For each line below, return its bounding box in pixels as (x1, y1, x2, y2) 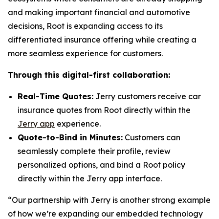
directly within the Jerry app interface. (18, 174, 162, 183)
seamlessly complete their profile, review (18, 146, 171, 156)
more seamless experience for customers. (8, 48, 163, 58)
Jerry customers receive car (93, 91, 201, 101)
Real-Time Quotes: (18, 91, 93, 101)
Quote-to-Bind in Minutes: (18, 132, 123, 142)
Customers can (123, 132, 180, 142)
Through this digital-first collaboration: (8, 70, 170, 80)
